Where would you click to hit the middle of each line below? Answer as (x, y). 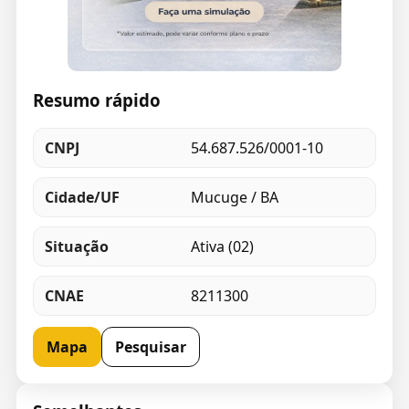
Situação (76, 247)
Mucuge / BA (234, 198)
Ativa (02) (222, 247)
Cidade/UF (82, 198)
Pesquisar (150, 347)
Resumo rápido (96, 100)
